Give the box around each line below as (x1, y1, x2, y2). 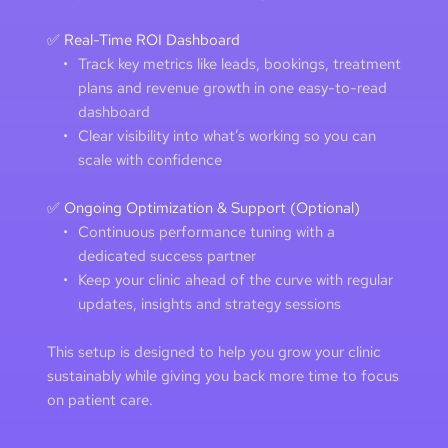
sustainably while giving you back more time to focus (46, 365, 399, 386)
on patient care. (46, 389, 157, 410)
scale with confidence (77, 149, 222, 170)
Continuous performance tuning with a (77, 221, 335, 242)
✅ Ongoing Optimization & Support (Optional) (46, 197, 360, 218)
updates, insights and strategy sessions (77, 293, 341, 314)
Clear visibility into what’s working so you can (77, 125, 376, 146)
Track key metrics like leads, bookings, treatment (77, 53, 401, 74)
